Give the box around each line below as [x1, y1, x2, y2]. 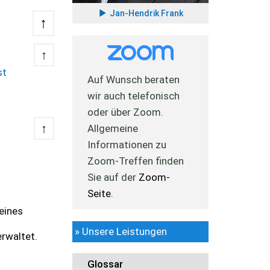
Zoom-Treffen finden [87, 154, 184, 167]
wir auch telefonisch [87, 89, 180, 102]
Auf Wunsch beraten [87, 73, 180, 86]
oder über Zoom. [87, 105, 164, 118]
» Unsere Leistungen [75, 225, 168, 237]
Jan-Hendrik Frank [109, 8, 183, 19]
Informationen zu [87, 138, 167, 151]
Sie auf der [87, 171, 139, 183]
